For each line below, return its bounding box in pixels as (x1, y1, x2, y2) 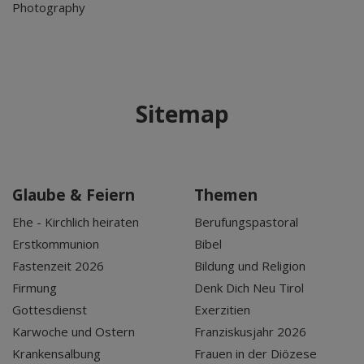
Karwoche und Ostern (12, 323, 135, 340)
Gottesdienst (12, 301, 87, 318)
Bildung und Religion (194, 257, 305, 274)
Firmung (12, 279, 57, 296)
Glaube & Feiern (12, 184, 135, 206)
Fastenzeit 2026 (12, 257, 104, 274)
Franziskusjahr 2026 (194, 323, 306, 340)
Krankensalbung (12, 344, 101, 362)
